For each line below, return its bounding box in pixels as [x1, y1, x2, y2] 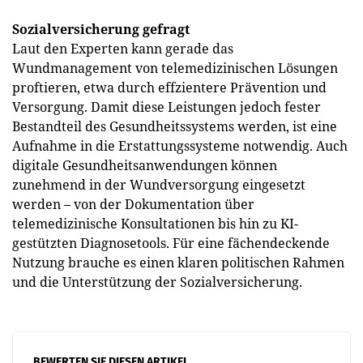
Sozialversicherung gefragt [12, 20, 190, 38]
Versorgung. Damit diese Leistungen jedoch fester [12, 98, 321, 116]
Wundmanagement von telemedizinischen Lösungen [12, 59, 338, 77]
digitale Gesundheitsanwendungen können [12, 156, 277, 174]
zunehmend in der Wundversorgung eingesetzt [12, 176, 305, 194]
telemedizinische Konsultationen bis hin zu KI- [12, 215, 298, 233]
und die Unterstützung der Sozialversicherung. [12, 273, 302, 291]
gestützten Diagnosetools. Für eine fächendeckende [12, 234, 330, 252]
